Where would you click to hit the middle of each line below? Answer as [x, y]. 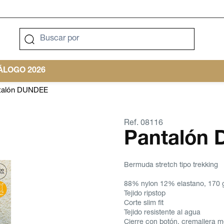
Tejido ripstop [145, 194]
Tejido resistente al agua [162, 213]
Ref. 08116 [143, 123]
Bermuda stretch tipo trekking [171, 165]
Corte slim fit [144, 203]
